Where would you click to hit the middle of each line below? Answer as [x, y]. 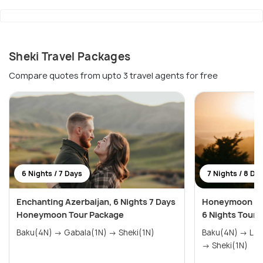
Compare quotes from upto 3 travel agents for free [113, 76]
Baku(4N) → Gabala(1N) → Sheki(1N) [85, 233]
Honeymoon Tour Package [70, 215]
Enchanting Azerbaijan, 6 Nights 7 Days [96, 202]
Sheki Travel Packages [70, 57]
